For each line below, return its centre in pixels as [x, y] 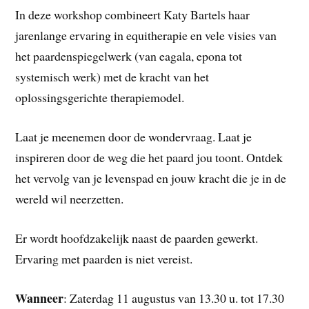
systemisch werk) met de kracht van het [112, 77]
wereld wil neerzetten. [70, 199]
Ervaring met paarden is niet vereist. [104, 258]
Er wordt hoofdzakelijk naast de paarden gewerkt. [137, 238]
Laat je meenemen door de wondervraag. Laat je [134, 137]
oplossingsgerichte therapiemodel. [100, 98]
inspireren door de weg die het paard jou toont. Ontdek [149, 158]
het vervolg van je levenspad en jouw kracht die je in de [151, 178]
